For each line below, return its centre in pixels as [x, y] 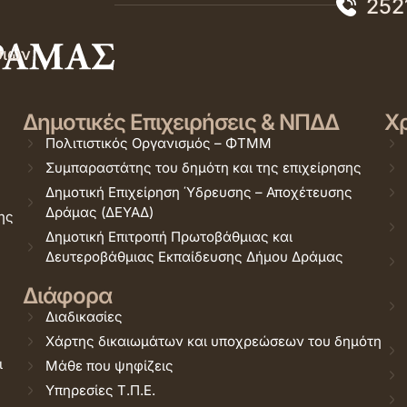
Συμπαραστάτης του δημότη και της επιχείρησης [203, 168]
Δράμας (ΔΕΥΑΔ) [99, 212]
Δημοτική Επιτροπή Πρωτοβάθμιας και [169, 237]
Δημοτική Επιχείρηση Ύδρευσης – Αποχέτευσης [199, 192]
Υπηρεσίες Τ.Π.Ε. [100, 390]
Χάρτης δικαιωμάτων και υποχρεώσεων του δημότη [213, 341]
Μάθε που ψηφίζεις [109, 366]
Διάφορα [67, 296]
